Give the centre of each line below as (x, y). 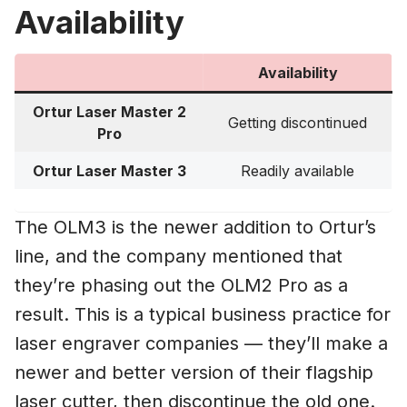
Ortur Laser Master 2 (109, 111)
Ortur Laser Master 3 (109, 170)
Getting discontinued (298, 122)
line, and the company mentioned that (179, 256)
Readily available (298, 170)
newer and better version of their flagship (194, 372)
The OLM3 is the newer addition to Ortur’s (195, 227)
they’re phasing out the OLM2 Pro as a (181, 285)
